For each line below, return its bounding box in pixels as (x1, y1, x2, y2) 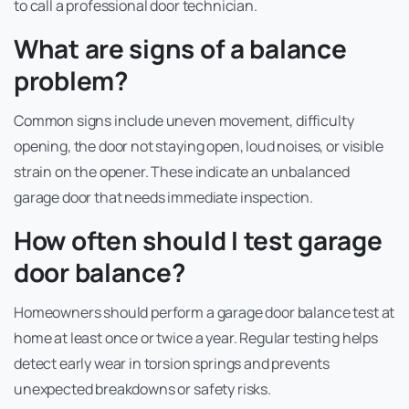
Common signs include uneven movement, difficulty (14, 110, 354, 131)
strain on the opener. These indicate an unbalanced (14, 162, 350, 183)
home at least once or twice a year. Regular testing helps (14, 328, 378, 349)
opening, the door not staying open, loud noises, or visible (14, 136, 383, 157)
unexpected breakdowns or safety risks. (14, 379, 271, 400)
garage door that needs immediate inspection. (14, 187, 313, 208)
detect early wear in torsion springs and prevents (14, 353, 330, 374)
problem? (14, 63, 128, 99)
